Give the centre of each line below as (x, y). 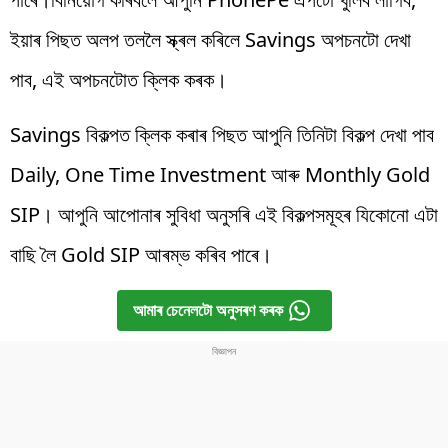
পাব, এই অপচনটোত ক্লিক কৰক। (118, 79)
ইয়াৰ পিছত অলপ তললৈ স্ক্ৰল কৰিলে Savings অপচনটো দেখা (210, 39)
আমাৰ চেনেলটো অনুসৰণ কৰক (207, 310)
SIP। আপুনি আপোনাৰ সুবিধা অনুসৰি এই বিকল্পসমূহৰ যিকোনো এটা (224, 214)
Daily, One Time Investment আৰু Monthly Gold (220, 174)
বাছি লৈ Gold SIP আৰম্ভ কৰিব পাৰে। (141, 254)
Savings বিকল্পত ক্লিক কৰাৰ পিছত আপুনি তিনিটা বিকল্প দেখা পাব (222, 134)
